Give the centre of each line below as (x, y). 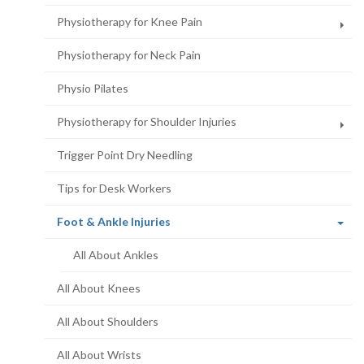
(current (192, 221)
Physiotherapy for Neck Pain (129, 55)
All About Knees (99, 288)
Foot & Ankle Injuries (114, 222)
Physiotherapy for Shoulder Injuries (147, 122)
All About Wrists (99, 355)
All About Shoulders (108, 322)
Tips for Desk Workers (114, 188)
